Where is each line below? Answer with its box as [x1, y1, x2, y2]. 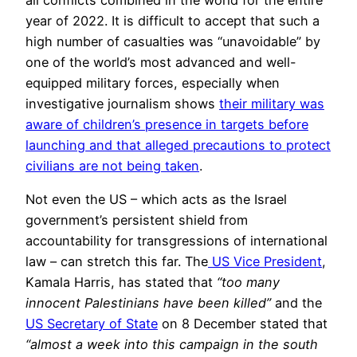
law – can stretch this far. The [25, 253, 208, 270]
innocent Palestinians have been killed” [25, 295, 271, 312]
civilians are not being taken [25, 157, 199, 174]
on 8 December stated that [158, 316, 328, 332]
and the [271, 295, 322, 312]
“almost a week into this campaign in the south [25, 336, 318, 353]
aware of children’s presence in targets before [25, 116, 308, 132]
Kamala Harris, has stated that [25, 274, 217, 291]
